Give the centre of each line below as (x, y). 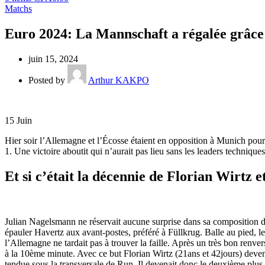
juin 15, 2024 (53, 59)
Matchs (18, 9)
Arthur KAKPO (119, 80)
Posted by (47, 80)
